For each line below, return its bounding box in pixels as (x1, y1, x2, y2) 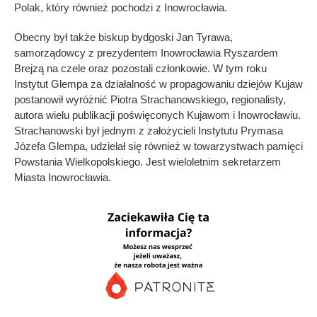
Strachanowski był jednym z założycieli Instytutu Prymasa (14, 124, 283, 137)
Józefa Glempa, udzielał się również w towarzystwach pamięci (14, 139, 303, 152)
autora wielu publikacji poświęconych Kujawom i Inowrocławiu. (14, 108, 301, 121)
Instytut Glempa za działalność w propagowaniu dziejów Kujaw (14, 77, 303, 90)
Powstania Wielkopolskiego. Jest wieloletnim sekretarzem (14, 155, 281, 168)
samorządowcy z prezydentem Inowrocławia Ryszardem (14, 46, 278, 59)
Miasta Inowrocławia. (14, 171, 111, 183)
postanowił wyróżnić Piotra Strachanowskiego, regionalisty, (14, 93, 286, 105)
